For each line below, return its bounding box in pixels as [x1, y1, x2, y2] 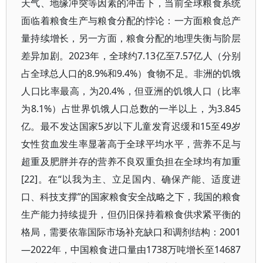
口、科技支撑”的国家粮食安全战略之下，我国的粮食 [21, 190, 241, 203]
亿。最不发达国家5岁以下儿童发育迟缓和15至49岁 [21, 119, 241, 133]
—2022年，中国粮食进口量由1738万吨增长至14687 [21, 242, 241, 256]
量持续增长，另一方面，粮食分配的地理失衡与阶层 [21, 31, 241, 45]
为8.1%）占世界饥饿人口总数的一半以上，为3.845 [21, 102, 241, 115]
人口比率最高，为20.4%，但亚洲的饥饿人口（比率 [21, 84, 241, 97]
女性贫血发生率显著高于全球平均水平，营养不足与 [21, 137, 241, 150]
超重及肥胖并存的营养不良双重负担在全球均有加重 [21, 154, 241, 168]
